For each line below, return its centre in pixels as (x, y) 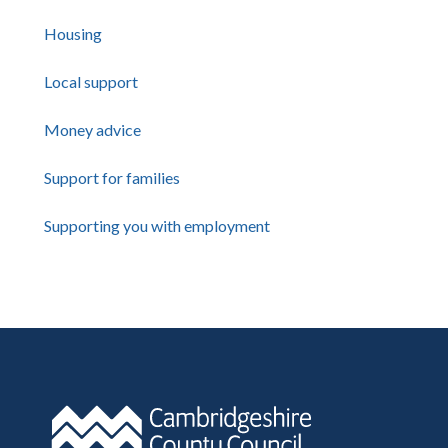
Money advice (92, 129)
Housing (73, 33)
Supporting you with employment (157, 225)
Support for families (112, 177)
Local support (91, 81)
